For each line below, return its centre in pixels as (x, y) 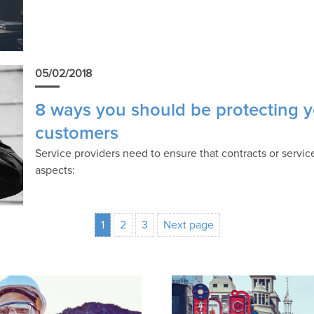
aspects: (55, 171)
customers (77, 134)
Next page (188, 225)
